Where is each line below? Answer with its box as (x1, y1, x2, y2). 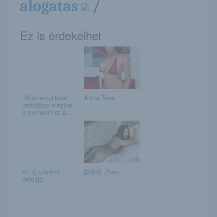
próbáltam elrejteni (22, 100, 74, 109)
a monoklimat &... (22, 107, 72, 117)
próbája (22, 174, 43, 184)
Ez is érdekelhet (20, 26, 102, 44)
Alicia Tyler (83, 93, 115, 102)
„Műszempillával (22, 93, 68, 102)
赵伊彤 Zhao (83, 167, 119, 176)
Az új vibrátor (22, 167, 60, 176)
